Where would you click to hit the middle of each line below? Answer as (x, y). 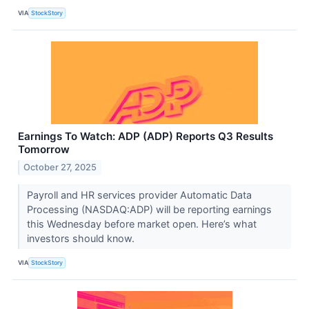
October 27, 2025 (60, 167)
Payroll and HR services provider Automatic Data (139, 195)
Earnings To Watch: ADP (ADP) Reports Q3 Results (146, 136)
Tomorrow (44, 149)
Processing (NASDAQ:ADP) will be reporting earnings (149, 209)
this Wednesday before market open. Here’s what (141, 223)
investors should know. (82, 238)
